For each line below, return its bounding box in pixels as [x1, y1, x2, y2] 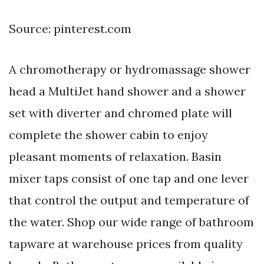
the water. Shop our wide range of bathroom [9, 214, 254, 229]
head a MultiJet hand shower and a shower [9, 83, 246, 98]
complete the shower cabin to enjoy [9, 127, 208, 142]
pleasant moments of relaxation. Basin [9, 148, 222, 164]
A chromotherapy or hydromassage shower [9, 61, 250, 77]
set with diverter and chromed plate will [9, 105, 232, 120]
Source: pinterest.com [9, 21, 131, 36]
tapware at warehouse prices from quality [9, 236, 243, 251]
